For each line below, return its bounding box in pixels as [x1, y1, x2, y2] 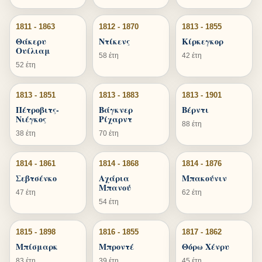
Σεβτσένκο [16, 172, 57, 184]
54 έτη [99, 198, 119, 206]
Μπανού [99, 181, 131, 194]
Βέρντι [182, 104, 209, 116]
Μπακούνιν [182, 172, 227, 184]
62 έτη [182, 188, 202, 196]
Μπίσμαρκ [16, 240, 58, 253]
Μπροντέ [99, 240, 134, 253]
